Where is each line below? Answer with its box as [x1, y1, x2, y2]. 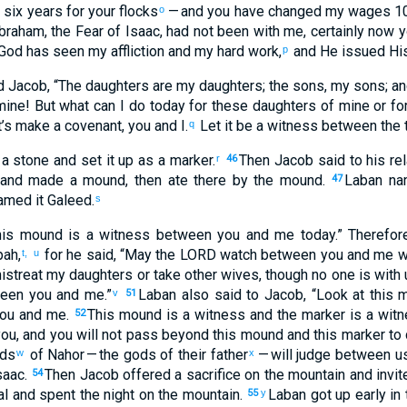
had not [166, 23, 213, 40]
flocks [114, 3, 159, 20]
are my [148, 77, 195, 94]
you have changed [203, 3, 322, 20]
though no [265, 266, 328, 283]
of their [155, 346, 207, 363]
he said [63, 246, 114, 263]
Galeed [43, 192, 92, 209]
